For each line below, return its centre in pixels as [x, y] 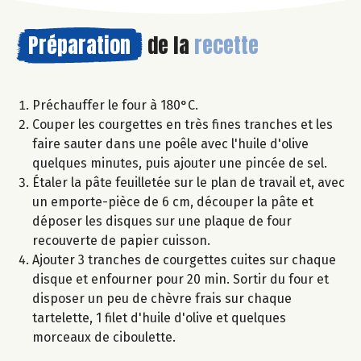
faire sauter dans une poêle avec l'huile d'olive [170, 143]
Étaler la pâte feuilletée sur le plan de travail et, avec [189, 182]
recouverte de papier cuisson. [121, 240]
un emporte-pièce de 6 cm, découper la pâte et [173, 201]
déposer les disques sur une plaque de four [162, 221]
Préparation [79, 45]
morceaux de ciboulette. [104, 337]
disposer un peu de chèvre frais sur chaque [162, 298]
